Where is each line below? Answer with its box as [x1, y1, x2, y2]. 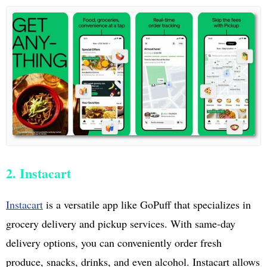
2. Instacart [6, 163, 71, 183]
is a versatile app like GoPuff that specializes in [43, 197, 251, 212]
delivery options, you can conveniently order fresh [6, 235, 222, 250]
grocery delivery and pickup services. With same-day [6, 216, 235, 231]
